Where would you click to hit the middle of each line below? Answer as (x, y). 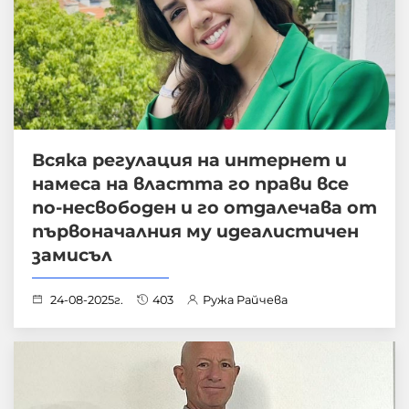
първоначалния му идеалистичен (195, 231)
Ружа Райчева (245, 300)
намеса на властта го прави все (190, 184)
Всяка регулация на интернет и (189, 160)
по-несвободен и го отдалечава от (204, 208)
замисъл (72, 255)
